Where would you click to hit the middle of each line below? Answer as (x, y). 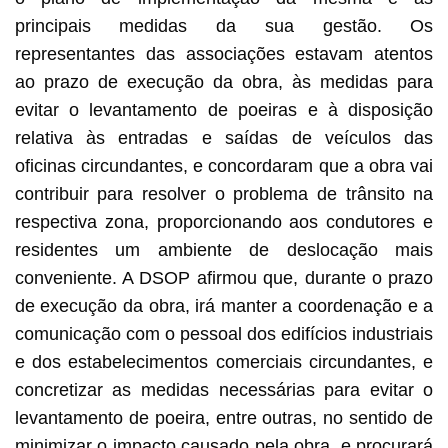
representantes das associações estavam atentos (224, 53)
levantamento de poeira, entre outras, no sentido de (224, 417)
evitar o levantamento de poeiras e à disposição (224, 109)
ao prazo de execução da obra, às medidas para (224, 81)
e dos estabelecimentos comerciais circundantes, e (224, 361)
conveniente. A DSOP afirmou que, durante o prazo (224, 277)
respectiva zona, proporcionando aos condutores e (224, 221)
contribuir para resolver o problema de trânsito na (224, 193)
